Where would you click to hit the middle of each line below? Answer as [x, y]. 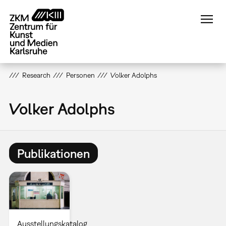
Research [36, 75]
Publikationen [53, 153]
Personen [80, 75]
